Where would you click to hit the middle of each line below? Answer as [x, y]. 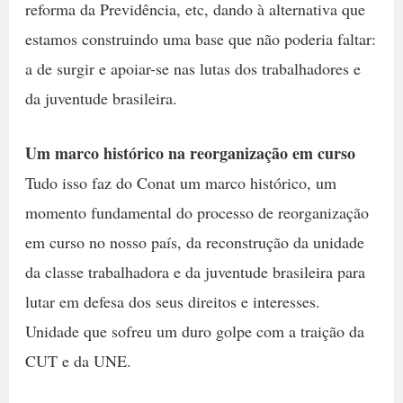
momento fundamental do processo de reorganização [197, 213]
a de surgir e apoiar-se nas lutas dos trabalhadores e [193, 68]
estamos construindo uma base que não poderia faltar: [200, 38]
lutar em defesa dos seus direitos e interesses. [172, 302]
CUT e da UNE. [78, 361]
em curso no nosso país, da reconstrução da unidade [194, 242]
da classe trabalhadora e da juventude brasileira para [195, 272]
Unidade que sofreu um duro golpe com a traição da [194, 331]
